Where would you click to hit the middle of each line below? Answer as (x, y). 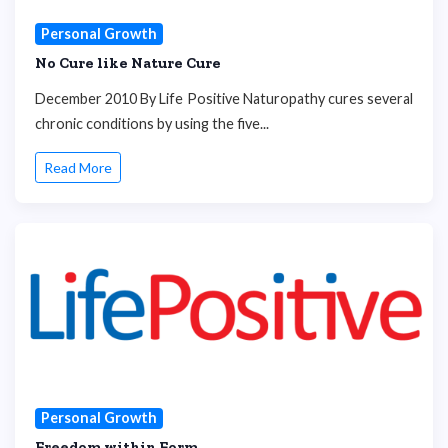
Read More (78, 168)
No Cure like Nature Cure (128, 62)
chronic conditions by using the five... (152, 123)
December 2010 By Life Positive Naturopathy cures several (224, 98)
